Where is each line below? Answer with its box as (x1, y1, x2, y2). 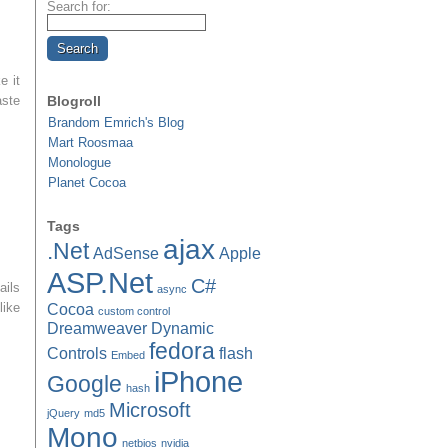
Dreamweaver (47, 319, 147, 337)
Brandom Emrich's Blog (48, 115, 184, 130)
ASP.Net (47, 266, 153, 299)
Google (47, 371, 122, 397)
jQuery (47, 407, 80, 419)
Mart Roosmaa (48, 135, 133, 150)
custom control (98, 305, 170, 317)
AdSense (93, 244, 159, 262)
